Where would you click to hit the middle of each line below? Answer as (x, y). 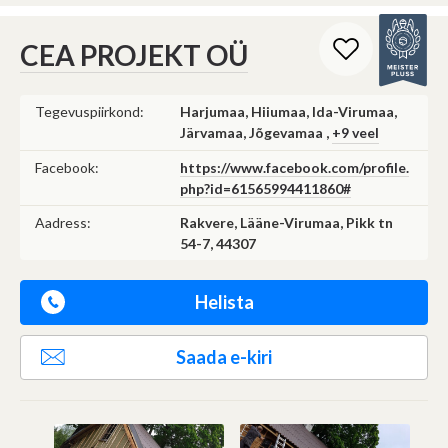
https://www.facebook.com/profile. (294, 167)
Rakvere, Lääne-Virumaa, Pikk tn (286, 222)
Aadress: (63, 222)
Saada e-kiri (224, 356)
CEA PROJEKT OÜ (134, 54)
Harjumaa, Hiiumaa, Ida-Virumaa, (288, 111)
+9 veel (355, 132)
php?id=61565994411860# (265, 188)
